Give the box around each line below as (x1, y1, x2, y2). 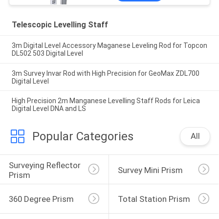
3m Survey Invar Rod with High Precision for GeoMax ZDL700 (11, 69, 199, 77)
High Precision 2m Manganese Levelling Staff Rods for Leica (11, 97, 200, 105)
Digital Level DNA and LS (11, 105, 86, 113)
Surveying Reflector (8, 160, 83, 170)
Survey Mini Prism (117, 165, 183, 175)
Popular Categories (32, 130, 133, 144)
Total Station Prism (117, 194, 190, 204)
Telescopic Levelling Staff (11, 20, 108, 29)
